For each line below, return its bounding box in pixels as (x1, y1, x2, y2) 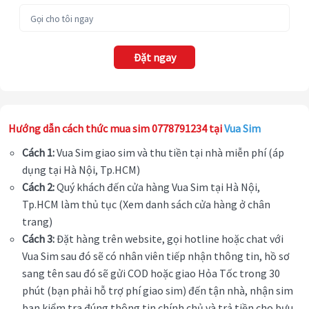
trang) (22, 215, 52, 229)
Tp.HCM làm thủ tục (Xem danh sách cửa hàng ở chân (22, 197, 270, 212)
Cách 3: (22, 232, 54, 246)
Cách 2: (22, 180, 54, 195)
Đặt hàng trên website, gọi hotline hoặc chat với (54, 232, 283, 246)
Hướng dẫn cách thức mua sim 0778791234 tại (8, 121, 224, 136)
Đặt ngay (133, 50, 176, 65)
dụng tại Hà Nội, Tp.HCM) (22, 163, 142, 177)
